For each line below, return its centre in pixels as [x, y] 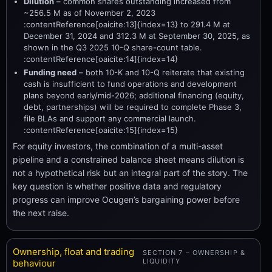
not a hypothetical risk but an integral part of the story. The [130, 172]
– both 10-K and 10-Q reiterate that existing [161, 72]
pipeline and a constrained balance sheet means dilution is [128, 159]
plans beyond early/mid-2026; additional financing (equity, [134, 95]
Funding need [50, 72]
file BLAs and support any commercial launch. [110, 118]
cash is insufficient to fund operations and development [130, 83]
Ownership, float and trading [73, 251]
